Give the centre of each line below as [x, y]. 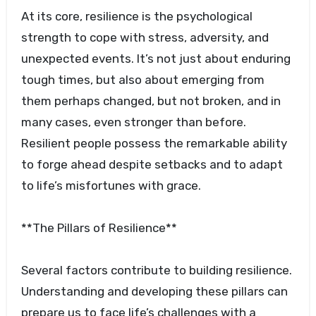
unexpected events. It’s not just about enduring [156, 59]
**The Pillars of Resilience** [99, 228]
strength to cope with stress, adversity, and [145, 38]
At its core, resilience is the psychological [136, 17]
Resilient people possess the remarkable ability [154, 144]
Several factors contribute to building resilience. [156, 271]
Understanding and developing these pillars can [154, 292]
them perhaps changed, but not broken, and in [151, 101]
